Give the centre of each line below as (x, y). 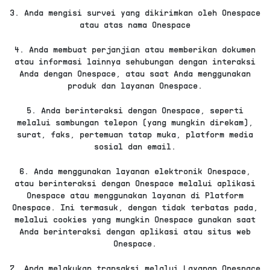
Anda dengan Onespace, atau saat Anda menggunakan (135, 74)
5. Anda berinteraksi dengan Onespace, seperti (135, 110)
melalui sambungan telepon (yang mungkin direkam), (135, 122)
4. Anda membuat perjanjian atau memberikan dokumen (135, 49)
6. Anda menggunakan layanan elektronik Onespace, (135, 171)
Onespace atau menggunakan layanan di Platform (135, 195)
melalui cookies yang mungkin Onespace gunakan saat (135, 219)
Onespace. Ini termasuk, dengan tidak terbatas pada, (135, 207)
